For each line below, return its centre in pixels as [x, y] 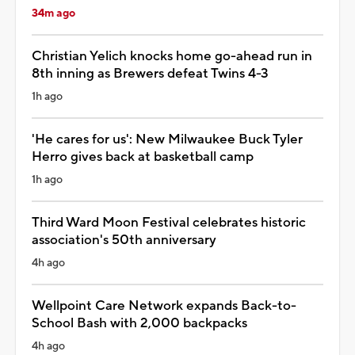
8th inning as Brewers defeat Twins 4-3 [150, 73]
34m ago [53, 13]
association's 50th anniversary [124, 240]
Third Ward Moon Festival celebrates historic [169, 222]
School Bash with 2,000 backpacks [139, 323]
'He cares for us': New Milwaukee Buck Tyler [167, 139]
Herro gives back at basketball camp [143, 157]
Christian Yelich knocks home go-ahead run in [172, 56]
